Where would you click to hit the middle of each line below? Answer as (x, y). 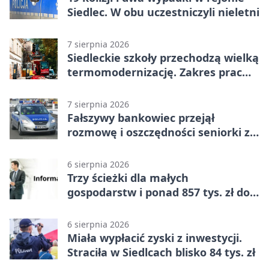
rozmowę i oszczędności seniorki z (159, 132)
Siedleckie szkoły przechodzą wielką (163, 58)
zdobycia (90, 207)
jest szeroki (98, 87)
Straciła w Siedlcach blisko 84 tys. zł (161, 252)
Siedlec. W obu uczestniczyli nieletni (163, 12)
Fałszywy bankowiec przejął (141, 118)
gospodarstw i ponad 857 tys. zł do (159, 192)
